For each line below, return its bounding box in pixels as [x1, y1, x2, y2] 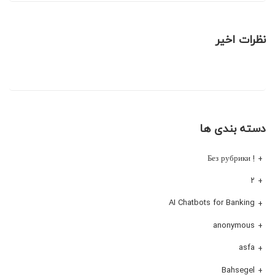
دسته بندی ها [199, 118, 266, 138]
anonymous [213, 218, 255, 232]
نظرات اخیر [215, 29, 266, 49]
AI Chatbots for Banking [169, 196, 255, 210]
